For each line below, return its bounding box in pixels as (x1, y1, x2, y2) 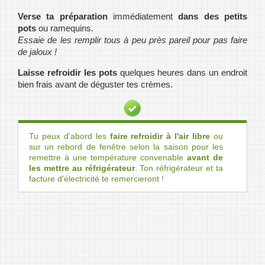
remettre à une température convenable (29, 153, 187, 163)
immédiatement (107, 11, 173, 22)
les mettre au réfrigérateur (29, 163, 135, 173)
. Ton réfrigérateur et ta (134, 163, 224, 173)
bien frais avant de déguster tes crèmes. (18, 79, 173, 90)
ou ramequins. (36, 23, 93, 34)
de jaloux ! (18, 47, 57, 57)
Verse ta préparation (18, 11, 108, 22)
